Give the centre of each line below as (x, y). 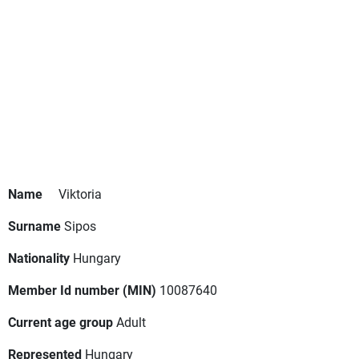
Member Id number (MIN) (82, 290)
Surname (34, 226)
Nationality (39, 258)
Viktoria (80, 194)
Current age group (61, 322)
